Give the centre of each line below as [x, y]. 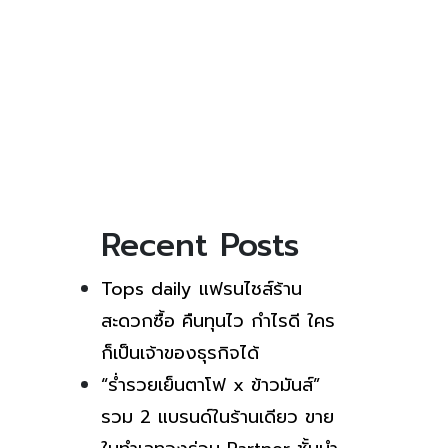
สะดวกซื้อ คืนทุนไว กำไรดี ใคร [218, 320]
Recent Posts [200, 245]
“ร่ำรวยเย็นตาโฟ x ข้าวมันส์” [210, 384]
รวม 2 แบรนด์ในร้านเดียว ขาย [217, 416]
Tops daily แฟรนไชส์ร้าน [201, 288]
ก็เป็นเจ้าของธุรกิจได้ [180, 352]
